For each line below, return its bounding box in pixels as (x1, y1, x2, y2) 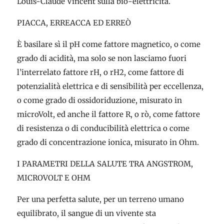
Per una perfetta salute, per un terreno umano (16, 194, 184, 204)
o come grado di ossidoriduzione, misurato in (16, 95, 182, 105)
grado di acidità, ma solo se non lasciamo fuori (16, 53, 186, 63)
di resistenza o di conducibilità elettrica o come (16, 123, 189, 133)
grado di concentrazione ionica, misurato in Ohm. (16, 137, 199, 147)
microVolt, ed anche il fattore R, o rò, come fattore (16, 109, 200, 119)
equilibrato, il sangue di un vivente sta (16, 208, 156, 218)
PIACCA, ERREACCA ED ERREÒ (16, 18, 131, 27)
